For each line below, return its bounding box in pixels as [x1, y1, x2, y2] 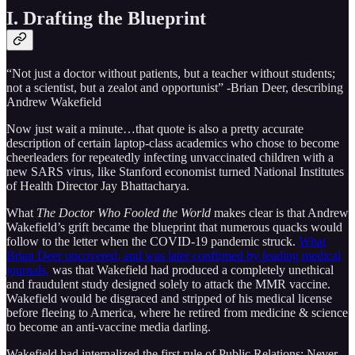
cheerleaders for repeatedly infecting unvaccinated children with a [6, 151, 334, 165]
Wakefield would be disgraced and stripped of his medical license [6, 292, 332, 306]
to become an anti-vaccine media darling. [6, 320, 211, 334]
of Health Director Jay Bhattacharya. [6, 179, 189, 193]
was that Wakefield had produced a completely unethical [49, 263, 334, 277]
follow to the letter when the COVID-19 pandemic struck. [6, 235, 299, 249]
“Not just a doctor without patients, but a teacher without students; [6, 67, 335, 81]
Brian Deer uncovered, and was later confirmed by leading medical [6, 249, 341, 263]
